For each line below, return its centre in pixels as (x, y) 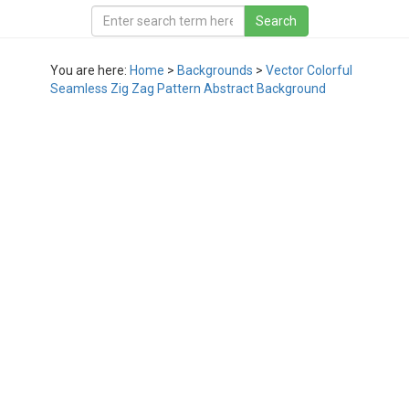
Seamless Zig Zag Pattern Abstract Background (188, 89)
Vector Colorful (309, 70)
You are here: (90, 70)
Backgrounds (215, 70)
